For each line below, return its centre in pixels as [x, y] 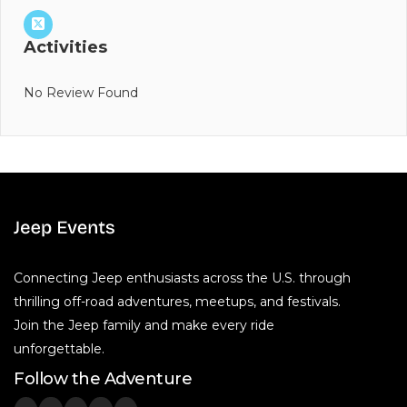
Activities [65, 48]
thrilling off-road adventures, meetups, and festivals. [177, 301]
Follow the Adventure [103, 378]
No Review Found [81, 93]
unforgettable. [59, 348]
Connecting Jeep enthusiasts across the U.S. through [182, 278]
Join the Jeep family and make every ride [144, 325]
